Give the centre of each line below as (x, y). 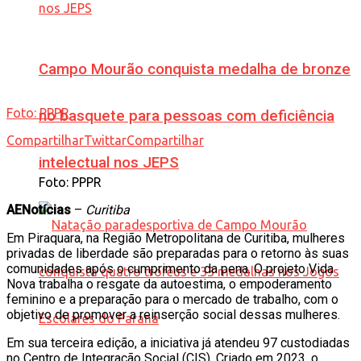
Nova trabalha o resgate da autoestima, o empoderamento (169, 284)
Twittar (105, 140)
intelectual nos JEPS (109, 163)
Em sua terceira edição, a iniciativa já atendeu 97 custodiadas (178, 342)
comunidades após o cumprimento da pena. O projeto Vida (170, 268)
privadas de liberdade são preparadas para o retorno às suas (178, 253)
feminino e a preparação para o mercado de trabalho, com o (172, 299)
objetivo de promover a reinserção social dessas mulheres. (173, 314)
